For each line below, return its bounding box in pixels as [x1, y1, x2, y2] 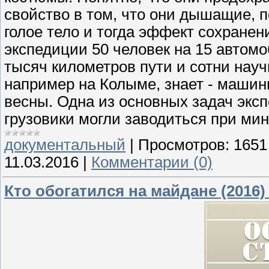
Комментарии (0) [91, 154, 213, 171]
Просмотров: [138, 136, 229, 154]
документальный [4, 136, 125, 154]
